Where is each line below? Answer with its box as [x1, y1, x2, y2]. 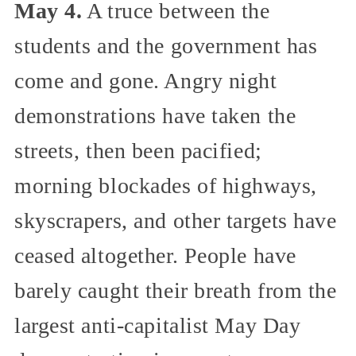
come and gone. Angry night [14, 68, 277, 93]
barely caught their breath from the [14, 277, 337, 303]
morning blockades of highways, [14, 172, 317, 198]
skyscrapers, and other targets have [14, 207, 337, 233]
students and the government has [14, 33, 318, 58]
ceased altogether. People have [14, 242, 296, 268]
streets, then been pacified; [14, 137, 262, 163]
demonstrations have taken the [14, 103, 296, 128]
